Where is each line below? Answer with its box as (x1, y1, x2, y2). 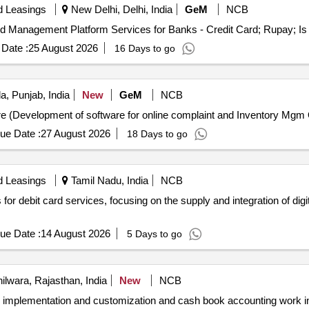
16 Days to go (114, 43, 175, 54)
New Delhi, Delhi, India (68, 3, 172, 15)
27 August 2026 (40, 128, 110, 139)
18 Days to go (126, 128, 188, 139)
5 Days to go (126, 228, 182, 239)
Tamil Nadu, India (68, 175, 148, 186)
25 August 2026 (28, 42, 98, 54)
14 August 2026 (40, 228, 110, 239)
